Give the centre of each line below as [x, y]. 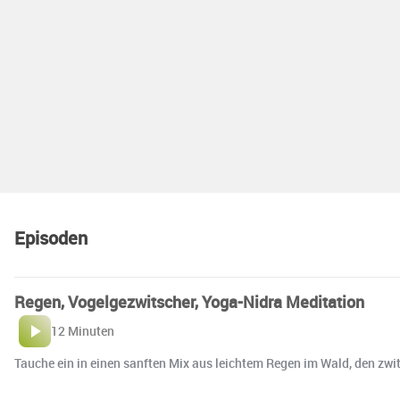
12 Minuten [83, 331]
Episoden [51, 238]
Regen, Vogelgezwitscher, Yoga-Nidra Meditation [189, 302]
